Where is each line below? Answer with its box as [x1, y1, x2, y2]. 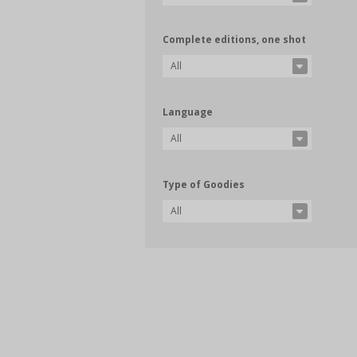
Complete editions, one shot [163, 33, 307, 47]
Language [163, 105, 214, 120]
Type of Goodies [163, 177, 245, 191]
